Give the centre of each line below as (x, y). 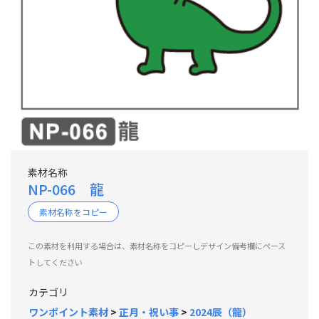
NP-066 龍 (66, 189)
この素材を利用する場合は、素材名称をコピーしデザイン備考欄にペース (157, 246)
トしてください (55, 262)
